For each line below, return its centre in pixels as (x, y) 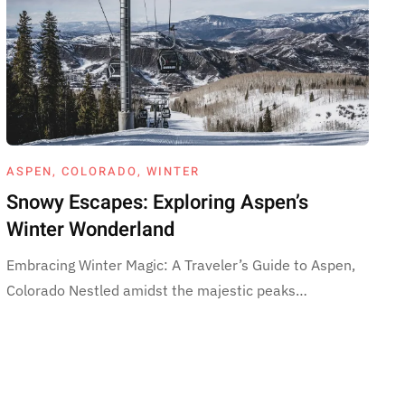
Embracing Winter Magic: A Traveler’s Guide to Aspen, (180, 264)
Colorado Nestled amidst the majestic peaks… (156, 290)
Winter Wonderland (90, 229)
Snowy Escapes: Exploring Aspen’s (157, 202)
